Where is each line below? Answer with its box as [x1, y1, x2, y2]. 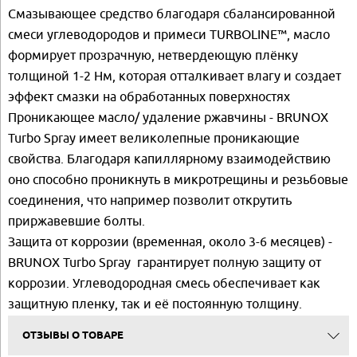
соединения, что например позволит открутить [8, 193, 292, 208]
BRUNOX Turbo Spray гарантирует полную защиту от [8, 255, 321, 270]
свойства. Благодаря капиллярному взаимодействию [8, 151, 331, 167]
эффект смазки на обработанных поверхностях [8, 89, 290, 104]
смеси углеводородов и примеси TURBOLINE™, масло [8, 27, 330, 42]
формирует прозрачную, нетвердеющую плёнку [8, 48, 298, 63]
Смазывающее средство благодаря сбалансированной [8, 6, 335, 22]
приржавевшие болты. [8, 214, 145, 229]
